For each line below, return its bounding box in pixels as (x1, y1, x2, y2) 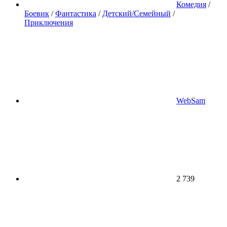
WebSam (176, 96, 205, 105)
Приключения (24, 18, 73, 27)
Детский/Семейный (102, 9, 171, 18)
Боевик (24, 9, 49, 18)
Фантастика (55, 9, 96, 18)
